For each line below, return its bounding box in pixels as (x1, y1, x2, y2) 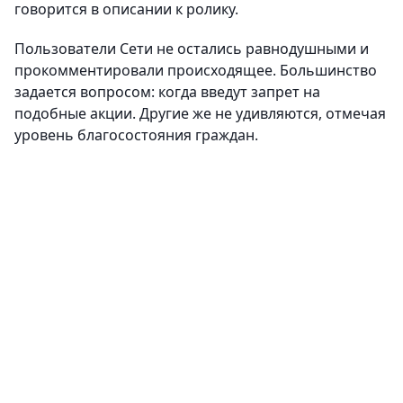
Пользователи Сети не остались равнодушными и (14, 39, 369, 58)
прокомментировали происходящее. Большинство (14, 60, 377, 80)
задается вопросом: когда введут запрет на (14, 82, 320, 102)
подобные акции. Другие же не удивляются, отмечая (14, 103, 386, 123)
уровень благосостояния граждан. (14, 125, 258, 145)
